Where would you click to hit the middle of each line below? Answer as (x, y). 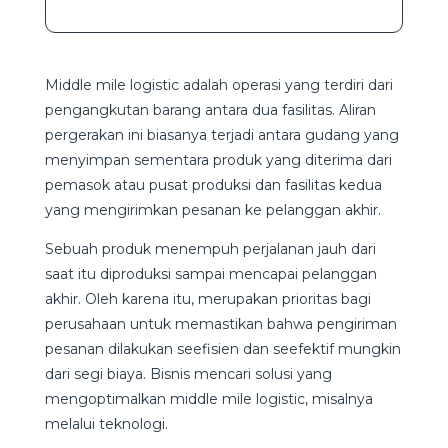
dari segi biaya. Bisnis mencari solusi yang (188, 373)
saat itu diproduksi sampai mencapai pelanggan (210, 273)
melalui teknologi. (106, 423)
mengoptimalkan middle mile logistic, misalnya (208, 398)
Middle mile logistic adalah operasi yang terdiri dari (218, 84)
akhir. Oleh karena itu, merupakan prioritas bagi (207, 298)
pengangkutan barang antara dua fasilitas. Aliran (210, 109)
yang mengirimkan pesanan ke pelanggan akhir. (212, 209)
